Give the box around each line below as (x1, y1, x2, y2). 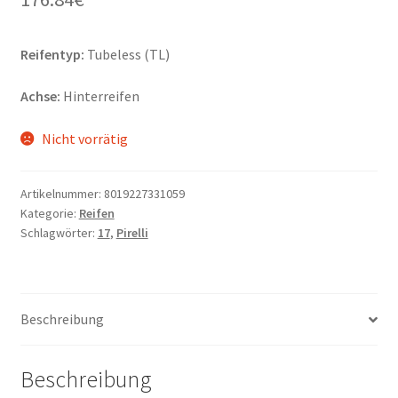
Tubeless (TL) (84, 44, 170, 63)
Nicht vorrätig (42, 129, 129, 147)
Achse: (20, 87, 60, 106)
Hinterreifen (60, 87, 139, 106)
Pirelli (115, 224, 148, 241)
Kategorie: (20, 204, 79, 221)
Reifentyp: (20, 44, 84, 63)
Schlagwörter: (20, 224, 98, 241)
